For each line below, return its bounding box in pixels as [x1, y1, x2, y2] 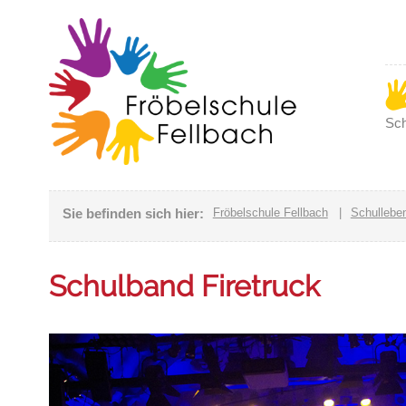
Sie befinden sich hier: [62, 206, 204, 221]
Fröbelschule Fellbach [212, 206, 328, 219]
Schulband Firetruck [48, 269, 320, 304]
